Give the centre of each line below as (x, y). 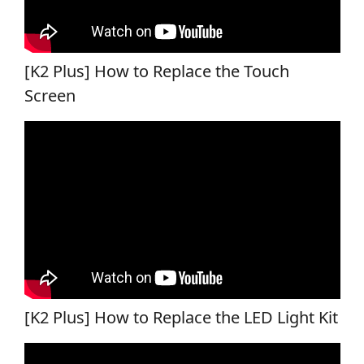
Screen (50, 95)
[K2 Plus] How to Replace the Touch (156, 71)
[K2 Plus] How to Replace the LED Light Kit (181, 317)
